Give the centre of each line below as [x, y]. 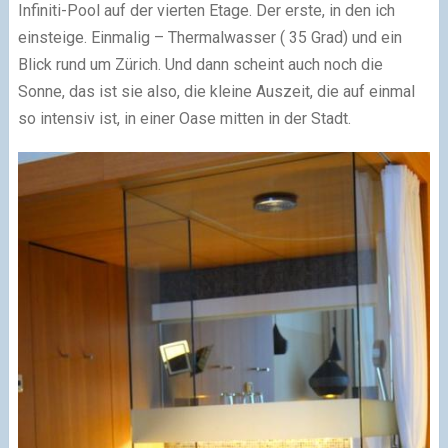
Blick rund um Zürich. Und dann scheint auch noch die [200, 64]
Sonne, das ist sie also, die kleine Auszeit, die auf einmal [216, 91]
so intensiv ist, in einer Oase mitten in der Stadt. [184, 118]
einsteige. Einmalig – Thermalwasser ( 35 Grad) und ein [209, 37]
